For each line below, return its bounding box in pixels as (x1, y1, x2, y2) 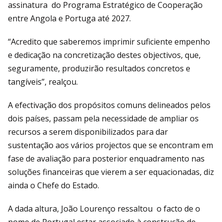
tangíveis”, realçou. (8, 76, 78, 88)
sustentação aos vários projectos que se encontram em (8, 140, 213, 151)
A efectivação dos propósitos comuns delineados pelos (8, 100, 211, 111)
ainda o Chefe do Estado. (8, 180, 99, 191)
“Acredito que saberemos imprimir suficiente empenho (8, 36, 210, 48)
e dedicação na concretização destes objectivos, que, (8, 50, 201, 61)
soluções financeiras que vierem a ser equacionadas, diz (8, 166, 214, 178)
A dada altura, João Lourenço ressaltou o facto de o (8, 203, 200, 215)
